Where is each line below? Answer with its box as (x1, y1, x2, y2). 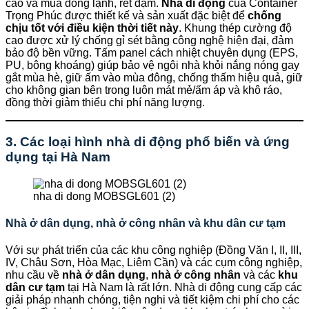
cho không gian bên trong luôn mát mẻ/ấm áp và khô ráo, (6, 84, 282, 97)
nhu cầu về (6, 269, 62, 281)
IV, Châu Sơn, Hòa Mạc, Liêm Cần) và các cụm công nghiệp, (6, 257, 302, 269)
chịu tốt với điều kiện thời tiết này (6, 22, 179, 34)
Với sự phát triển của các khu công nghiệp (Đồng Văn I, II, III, (6, 244, 301, 257)
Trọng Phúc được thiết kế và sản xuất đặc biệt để (6, 10, 248, 22)
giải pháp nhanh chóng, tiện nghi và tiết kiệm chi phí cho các (6, 294, 299, 306)
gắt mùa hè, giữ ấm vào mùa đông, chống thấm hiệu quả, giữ (6, 72, 303, 84)
